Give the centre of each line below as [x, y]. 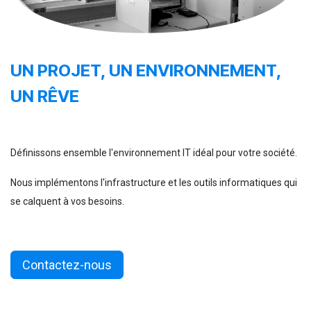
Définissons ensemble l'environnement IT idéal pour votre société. [154, 153]
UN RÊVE [45, 96]
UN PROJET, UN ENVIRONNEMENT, [146, 71]
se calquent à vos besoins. [67, 202]
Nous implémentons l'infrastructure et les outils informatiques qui [154, 183]
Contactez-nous [67, 265]
